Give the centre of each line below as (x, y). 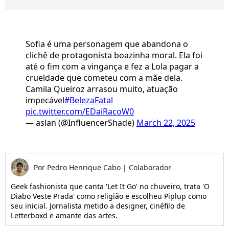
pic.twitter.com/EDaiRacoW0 (80, 112)
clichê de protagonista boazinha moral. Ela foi (114, 55)
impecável (45, 100)
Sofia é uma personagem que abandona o (107, 44)
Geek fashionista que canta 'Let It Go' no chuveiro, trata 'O (110, 187)
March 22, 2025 (166, 123)
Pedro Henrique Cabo (85, 168)
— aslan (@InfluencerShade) (81, 123)
